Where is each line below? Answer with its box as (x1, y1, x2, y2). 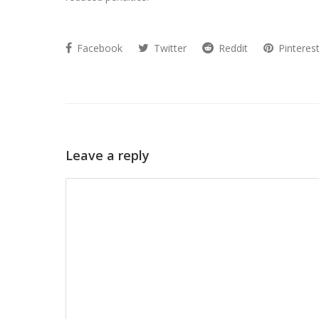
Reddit (216, 41, 248, 56)
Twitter (151, 41, 187, 56)
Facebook (74, 41, 122, 56)
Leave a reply (66, 147, 150, 164)
